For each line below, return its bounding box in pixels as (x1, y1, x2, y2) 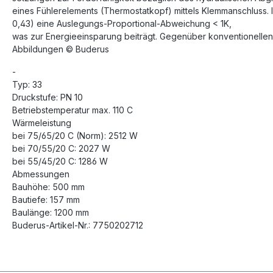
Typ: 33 (12, 79, 42, 90)
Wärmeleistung (12, 118, 71, 129)
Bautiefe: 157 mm (12, 194, 80, 205)
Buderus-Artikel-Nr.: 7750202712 (12, 220, 143, 231)
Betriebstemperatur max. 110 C (12, 105, 133, 116)
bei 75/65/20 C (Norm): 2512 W (12, 130, 138, 141)
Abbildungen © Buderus (12, 44, 109, 55)
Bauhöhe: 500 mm (12, 182, 85, 193)
